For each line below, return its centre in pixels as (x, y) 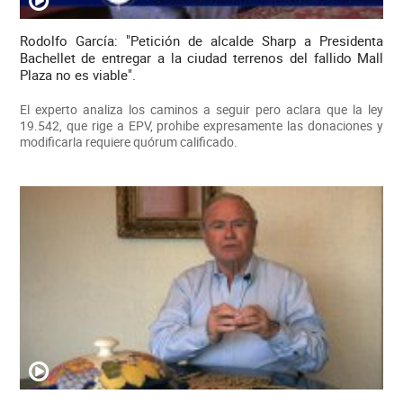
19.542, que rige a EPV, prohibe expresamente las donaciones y (201, 125)
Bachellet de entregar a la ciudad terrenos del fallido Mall (201, 57)
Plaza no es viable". (77, 74)
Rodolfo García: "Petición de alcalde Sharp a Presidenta (201, 40)
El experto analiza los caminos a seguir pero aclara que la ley (201, 109)
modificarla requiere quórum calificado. (128, 141)
